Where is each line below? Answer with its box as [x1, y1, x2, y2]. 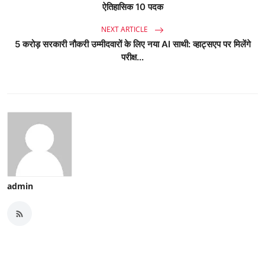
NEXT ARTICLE [101, 24, 150, 35]
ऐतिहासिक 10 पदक [102, 1, 163, 13]
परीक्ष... [121, 51, 144, 63]
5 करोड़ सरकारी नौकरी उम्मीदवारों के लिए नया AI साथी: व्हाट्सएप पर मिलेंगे [14, 38, 251, 50]
